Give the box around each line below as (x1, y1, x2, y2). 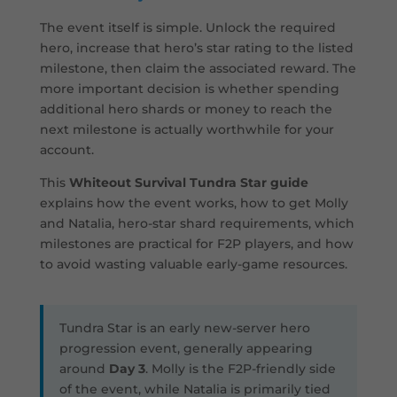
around (58, 361, 109, 378)
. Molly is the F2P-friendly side (144, 361, 336, 378)
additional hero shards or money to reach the (39, 101, 332, 118)
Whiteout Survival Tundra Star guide (68, 175, 308, 191)
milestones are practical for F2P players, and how (39, 236, 354, 253)
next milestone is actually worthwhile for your (39, 121, 334, 138)
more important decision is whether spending (39, 81, 339, 97)
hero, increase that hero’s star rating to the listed (39, 40, 354, 57)
